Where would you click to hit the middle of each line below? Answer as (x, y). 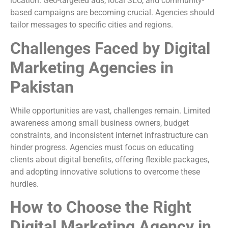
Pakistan (42, 87)
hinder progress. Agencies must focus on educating (102, 147)
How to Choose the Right (101, 207)
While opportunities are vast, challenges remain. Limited (110, 110)
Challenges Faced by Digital (110, 48)
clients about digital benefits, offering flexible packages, (110, 159)
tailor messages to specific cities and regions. (92, 25)
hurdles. (24, 184)
